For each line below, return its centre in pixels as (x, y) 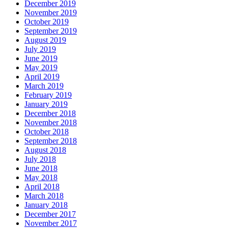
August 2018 (45, 150)
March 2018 (44, 196)
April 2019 (42, 77)
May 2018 (41, 178)
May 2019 (41, 68)
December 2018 (50, 113)
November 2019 (51, 13)
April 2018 (42, 187)
